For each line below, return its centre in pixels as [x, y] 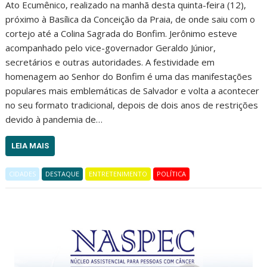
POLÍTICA [172, 174]
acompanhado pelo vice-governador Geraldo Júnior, [111, 48]
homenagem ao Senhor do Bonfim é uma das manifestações [129, 77]
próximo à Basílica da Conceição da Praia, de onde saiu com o [131, 19]
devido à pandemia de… [54, 119]
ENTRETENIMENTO [118, 174]
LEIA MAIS [30, 146]
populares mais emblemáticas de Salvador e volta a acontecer [133, 91]
